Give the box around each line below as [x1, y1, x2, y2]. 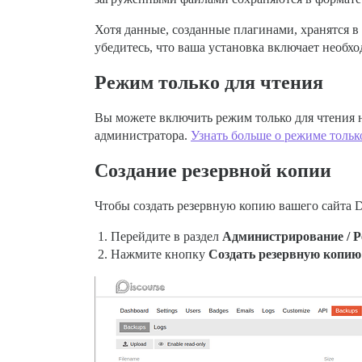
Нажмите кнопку [111, 247, 208, 262]
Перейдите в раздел [111, 229, 222, 244]
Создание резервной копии [95, 160, 331, 182]
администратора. [95, 128, 191, 143]
